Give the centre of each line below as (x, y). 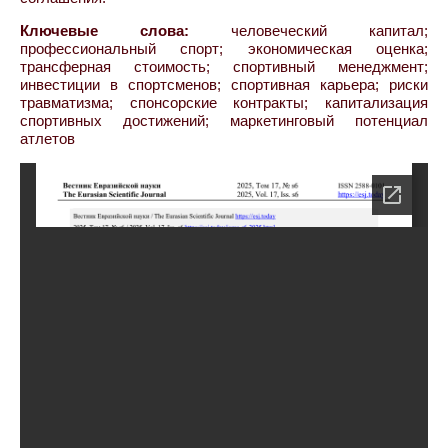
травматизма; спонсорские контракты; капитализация (224, 102)
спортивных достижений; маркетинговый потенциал (224, 120)
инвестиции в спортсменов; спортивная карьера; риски (224, 84)
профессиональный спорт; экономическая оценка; (224, 48)
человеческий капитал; (308, 30)
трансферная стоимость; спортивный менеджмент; (224, 66)
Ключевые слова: (104, 30)
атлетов (47, 138)
